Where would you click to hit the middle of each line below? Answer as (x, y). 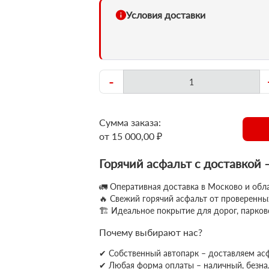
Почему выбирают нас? (151, 232)
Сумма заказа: (130, 122)
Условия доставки (166, 15)
